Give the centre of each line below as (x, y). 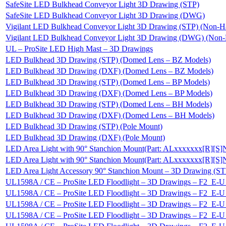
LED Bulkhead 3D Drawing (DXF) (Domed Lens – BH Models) (110, 115)
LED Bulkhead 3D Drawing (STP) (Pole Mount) (84, 126)
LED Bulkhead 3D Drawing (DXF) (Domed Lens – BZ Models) (109, 71)
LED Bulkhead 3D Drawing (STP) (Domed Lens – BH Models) (109, 104)
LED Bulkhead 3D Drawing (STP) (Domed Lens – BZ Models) (108, 60)
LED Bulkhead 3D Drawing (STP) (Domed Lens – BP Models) (108, 82)
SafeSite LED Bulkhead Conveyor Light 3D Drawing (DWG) (105, 15)
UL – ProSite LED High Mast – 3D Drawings (79, 48)
